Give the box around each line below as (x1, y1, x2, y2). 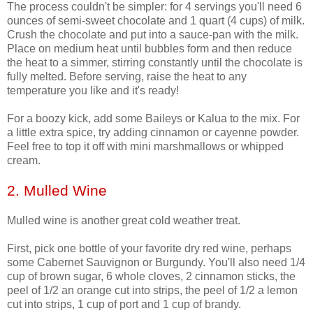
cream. (7, 154, 41, 167)
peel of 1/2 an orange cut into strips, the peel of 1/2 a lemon (7, 284, 298, 297)
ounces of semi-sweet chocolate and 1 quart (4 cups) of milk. (7, 15, 305, 27)
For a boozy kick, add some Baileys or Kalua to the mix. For (7, 112, 300, 125)
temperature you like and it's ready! (7, 85, 179, 97)
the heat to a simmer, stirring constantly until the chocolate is (7, 57, 303, 69)
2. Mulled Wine (7, 182, 107, 199)
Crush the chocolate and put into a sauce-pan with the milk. (7, 29, 298, 41)
